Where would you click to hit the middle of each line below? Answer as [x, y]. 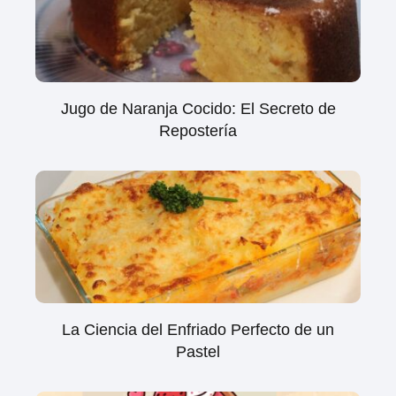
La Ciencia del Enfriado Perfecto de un [198, 330]
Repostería [198, 131]
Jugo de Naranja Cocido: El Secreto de [198, 109]
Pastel [198, 352]
